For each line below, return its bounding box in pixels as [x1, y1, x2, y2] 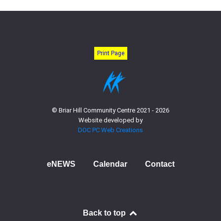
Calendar [93, 159, 127, 168]
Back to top [83, 208, 128, 217]
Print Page [97, 50, 124, 57]
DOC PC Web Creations [78, 126, 143, 134]
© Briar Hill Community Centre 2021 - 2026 [52, 106, 169, 114]
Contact [145, 159, 175, 168]
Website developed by [78, 116, 143, 124]
